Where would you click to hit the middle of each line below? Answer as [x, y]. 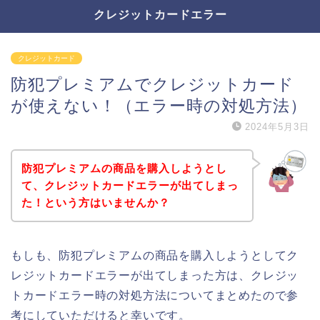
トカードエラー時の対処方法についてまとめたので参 [155, 295]
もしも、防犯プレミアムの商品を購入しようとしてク [155, 255]
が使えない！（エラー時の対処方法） [159, 106]
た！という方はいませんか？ [95, 202]
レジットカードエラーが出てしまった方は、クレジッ [155, 275]
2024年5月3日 [277, 127]
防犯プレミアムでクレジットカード [152, 84]
